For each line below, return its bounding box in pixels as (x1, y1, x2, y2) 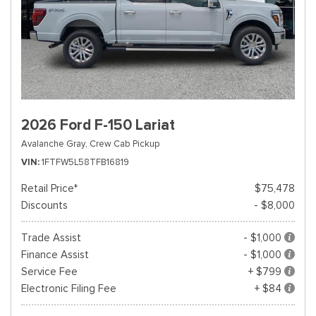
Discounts (21, 199, 68, 212)
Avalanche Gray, (21, 138, 87, 150)
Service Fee (21, 265, 78, 278)
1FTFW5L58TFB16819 (42, 156, 129, 168)
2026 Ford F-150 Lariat (21, 116, 175, 134)
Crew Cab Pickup (90, 138, 159, 150)
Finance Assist (21, 248, 89, 261)
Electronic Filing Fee (21, 282, 116, 295)
